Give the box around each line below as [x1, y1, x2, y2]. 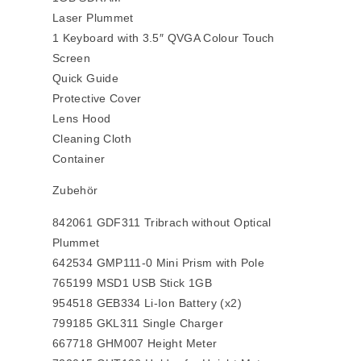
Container [52, 152, 106, 166]
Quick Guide [52, 72, 118, 85]
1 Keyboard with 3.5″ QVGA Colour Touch [52, 31, 275, 45]
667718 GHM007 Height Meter [52, 337, 218, 351]
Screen [52, 52, 91, 65]
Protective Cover [52, 92, 142, 106]
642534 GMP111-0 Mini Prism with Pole [52, 256, 264, 270]
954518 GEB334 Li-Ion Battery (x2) [52, 297, 242, 310]
